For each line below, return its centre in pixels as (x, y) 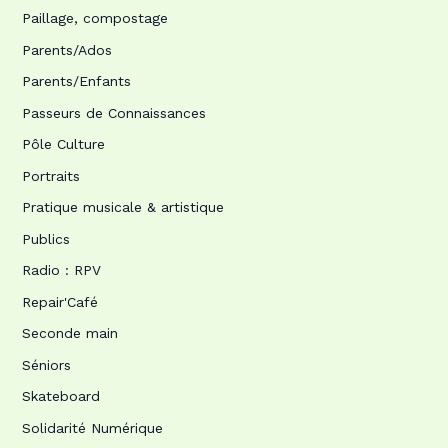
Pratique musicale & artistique (122, 207)
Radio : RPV (61, 270)
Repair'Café (59, 301)
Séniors (46, 364)
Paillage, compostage (94, 18)
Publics (45, 238)
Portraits (50, 175)
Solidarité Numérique (92, 427)
